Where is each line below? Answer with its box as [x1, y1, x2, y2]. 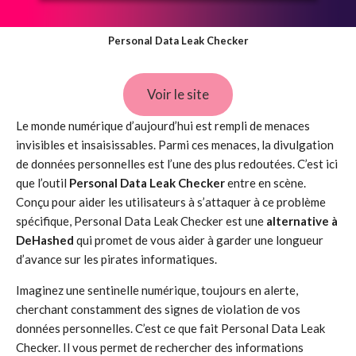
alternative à [266, 214, 338, 228]
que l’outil [16, 176, 69, 190]
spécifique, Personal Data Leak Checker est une [16, 214, 266, 228]
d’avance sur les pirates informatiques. [16, 252, 217, 266]
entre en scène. [225, 176, 306, 190]
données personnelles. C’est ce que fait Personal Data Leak [16, 321, 325, 335]
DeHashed [16, 233, 76, 247]
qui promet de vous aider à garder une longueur [76, 233, 323, 247]
